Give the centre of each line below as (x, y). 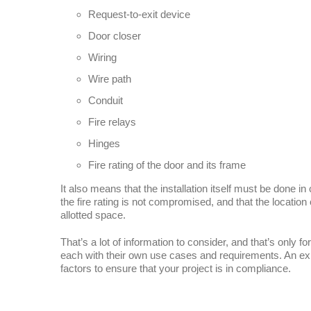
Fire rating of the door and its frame (167, 165)
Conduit (105, 101)
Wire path (109, 79)
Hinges (104, 144)
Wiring (102, 58)
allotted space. (93, 215)
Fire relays (112, 122)
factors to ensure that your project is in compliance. (175, 269)
